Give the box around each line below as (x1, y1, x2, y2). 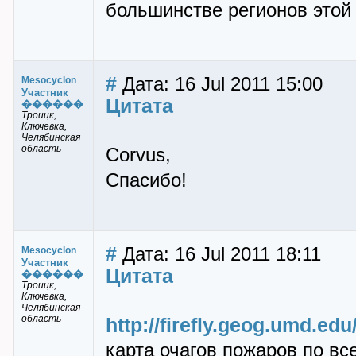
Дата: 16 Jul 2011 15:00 (117, 74, 323, 95)
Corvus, (106, 145, 171, 165)
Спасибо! (106, 170, 187, 191)
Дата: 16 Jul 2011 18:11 (117, 244, 321, 265)
